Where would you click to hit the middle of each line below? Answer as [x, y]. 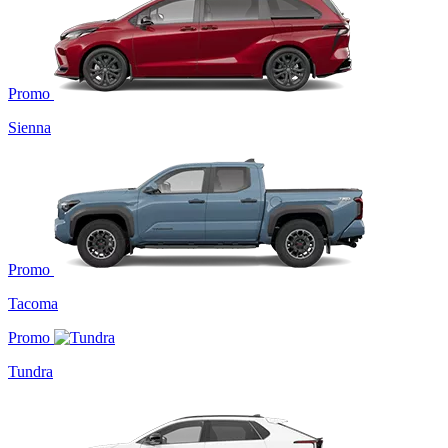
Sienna [29, 127]
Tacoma [33, 303]
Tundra [30, 371]
